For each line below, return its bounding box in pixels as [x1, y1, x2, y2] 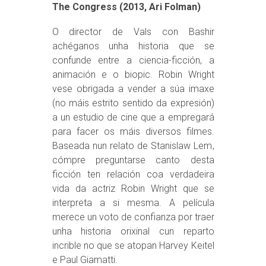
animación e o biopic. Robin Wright [52, 69, 214, 80]
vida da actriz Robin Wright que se [52, 183, 214, 194]
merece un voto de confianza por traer [52, 211, 214, 223]
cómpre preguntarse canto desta [52, 154, 214, 166]
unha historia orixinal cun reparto [52, 226, 214, 237]
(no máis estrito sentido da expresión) [52, 97, 214, 109]
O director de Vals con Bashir [52, 26, 214, 37]
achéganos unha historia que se [52, 40, 214, 52]
